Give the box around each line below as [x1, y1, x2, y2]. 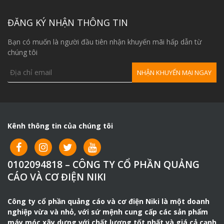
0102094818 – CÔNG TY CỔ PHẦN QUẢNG [7, 157, 199, 171]
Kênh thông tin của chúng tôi [7, 120, 113, 130]
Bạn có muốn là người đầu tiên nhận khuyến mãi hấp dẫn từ [7, 36, 201, 46]
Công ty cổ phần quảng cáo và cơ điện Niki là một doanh [7, 196, 209, 206]
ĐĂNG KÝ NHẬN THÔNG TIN [7, 16, 128, 28]
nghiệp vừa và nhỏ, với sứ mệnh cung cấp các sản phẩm [7, 206, 208, 216]
